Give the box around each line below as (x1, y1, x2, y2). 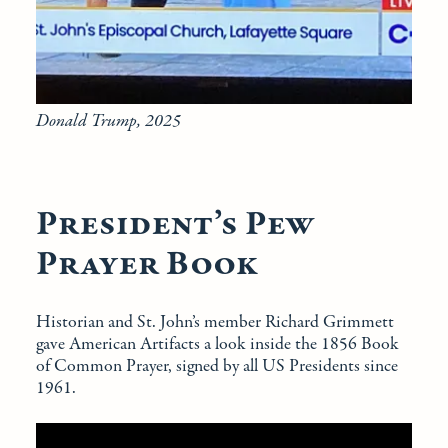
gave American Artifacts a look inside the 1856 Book (36, 332, 399, 358)
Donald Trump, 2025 (36, 109, 181, 135)
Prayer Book (36, 240, 258, 290)
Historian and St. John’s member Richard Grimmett (36, 310, 394, 336)
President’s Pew (36, 200, 315, 250)
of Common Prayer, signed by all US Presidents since (36, 354, 398, 380)
